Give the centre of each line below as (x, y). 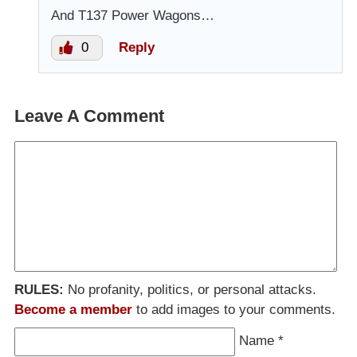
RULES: (39, 289)
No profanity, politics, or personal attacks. (190, 289)
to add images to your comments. (234, 309)
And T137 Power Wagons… (133, 15)
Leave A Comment (89, 116)
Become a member (73, 309)
